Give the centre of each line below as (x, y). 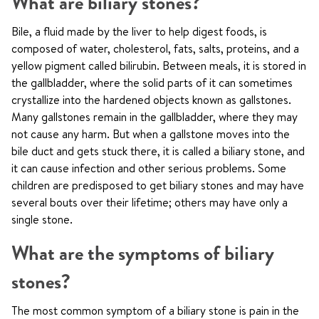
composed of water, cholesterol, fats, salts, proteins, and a (155, 48)
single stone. (42, 219)
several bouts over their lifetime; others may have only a (150, 202)
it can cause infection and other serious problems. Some (149, 168)
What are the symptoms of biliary (143, 253)
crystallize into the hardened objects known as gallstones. (151, 100)
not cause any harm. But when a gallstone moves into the (151, 134)
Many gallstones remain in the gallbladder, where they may (155, 117)
